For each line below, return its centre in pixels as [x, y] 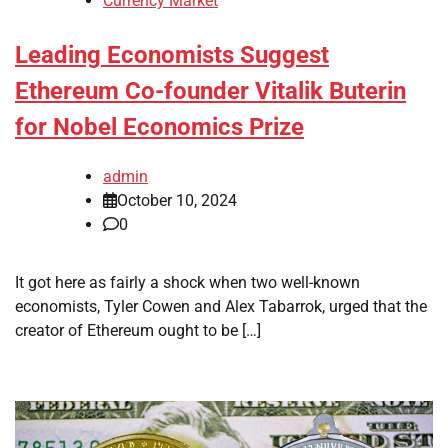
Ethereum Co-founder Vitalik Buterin [210, 91]
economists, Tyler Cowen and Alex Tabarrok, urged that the [221, 306]
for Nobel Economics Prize [159, 127]
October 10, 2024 [177, 200]
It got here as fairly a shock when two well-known [187, 282]
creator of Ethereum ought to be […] [138, 330]
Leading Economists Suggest [172, 55]
